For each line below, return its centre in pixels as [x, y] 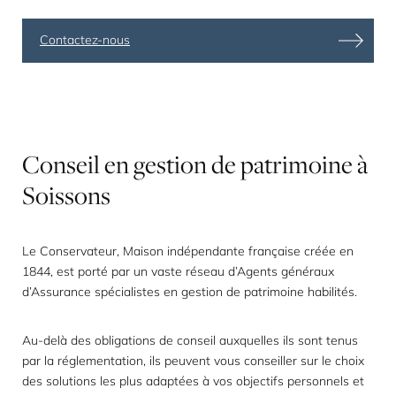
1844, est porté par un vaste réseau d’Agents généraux [178, 271]
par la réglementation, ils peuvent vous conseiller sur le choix [193, 361]
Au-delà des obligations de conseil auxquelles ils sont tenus [190, 340]
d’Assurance [58, 292]
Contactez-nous [85, 39]
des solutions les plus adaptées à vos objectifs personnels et [193, 381]
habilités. [331, 292]
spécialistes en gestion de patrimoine [199, 292]
